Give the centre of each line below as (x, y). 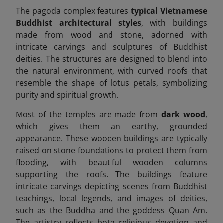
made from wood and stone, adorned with (111, 35)
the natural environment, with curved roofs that (111, 71)
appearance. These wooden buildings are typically (111, 138)
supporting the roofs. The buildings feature (111, 174)
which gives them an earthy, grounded (111, 126)
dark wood (183, 114)
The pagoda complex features (74, 11)
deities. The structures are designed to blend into (111, 59)
